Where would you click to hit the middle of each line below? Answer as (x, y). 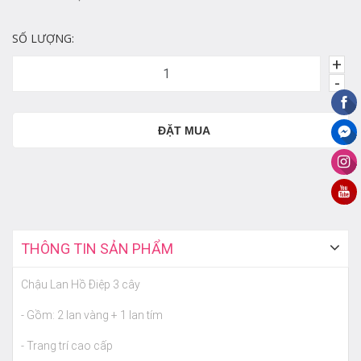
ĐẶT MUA (184, 130)
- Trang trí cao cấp (68, 346)
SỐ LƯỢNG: (43, 38)
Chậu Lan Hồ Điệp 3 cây (81, 284)
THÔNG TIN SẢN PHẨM (97, 249)
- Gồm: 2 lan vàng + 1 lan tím (92, 315)
